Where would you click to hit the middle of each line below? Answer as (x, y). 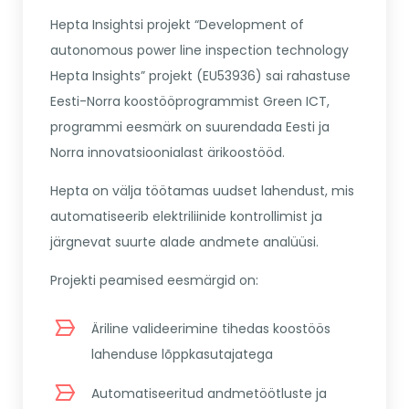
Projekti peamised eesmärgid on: (154, 281)
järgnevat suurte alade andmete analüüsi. (184, 242)
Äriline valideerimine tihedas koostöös (211, 329)
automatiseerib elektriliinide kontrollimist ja (186, 217)
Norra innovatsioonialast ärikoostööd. (168, 153)
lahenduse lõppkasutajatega (182, 355)
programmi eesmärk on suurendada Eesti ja (190, 127)
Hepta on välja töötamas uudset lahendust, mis (202, 191)
